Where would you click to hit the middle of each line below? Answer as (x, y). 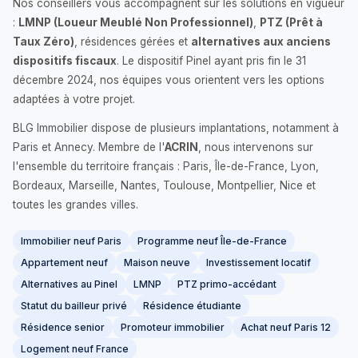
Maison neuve (157, 263)
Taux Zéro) (44, 42)
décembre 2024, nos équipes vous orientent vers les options (169, 80)
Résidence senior (63, 327)
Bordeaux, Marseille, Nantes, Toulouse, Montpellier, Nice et (164, 185)
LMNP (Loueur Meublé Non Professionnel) (136, 22)
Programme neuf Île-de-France (212, 241)
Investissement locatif (259, 263)
